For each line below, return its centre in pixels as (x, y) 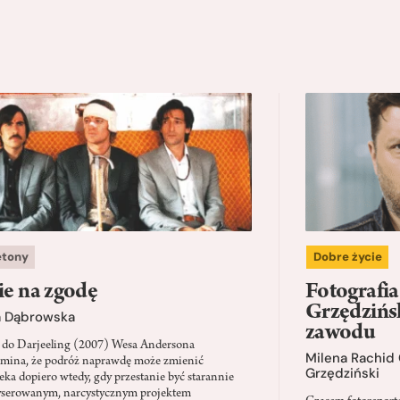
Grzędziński (342, 374)
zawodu (341, 333)
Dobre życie (347, 257)
